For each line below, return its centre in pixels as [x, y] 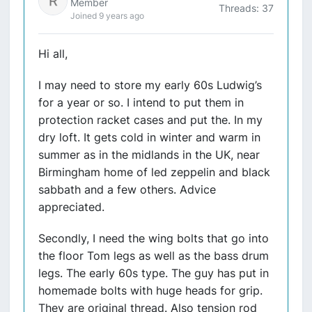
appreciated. [71, 207]
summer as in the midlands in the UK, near [149, 155]
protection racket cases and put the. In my [150, 120]
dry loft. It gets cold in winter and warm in [149, 137]
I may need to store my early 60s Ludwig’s [150, 85]
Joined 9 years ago [107, 16]
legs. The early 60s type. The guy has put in [154, 273]
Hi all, [53, 54]
